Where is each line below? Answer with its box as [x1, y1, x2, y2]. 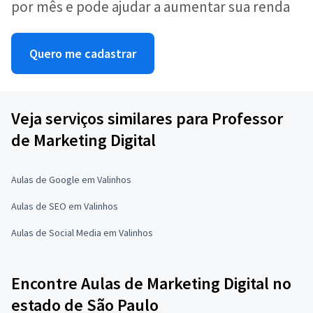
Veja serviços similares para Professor [11, 108, 283, 129]
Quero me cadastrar [29, 45, 136, 61]
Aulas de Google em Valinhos [11, 173, 131, 186]
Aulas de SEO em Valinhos [11, 200, 118, 212]
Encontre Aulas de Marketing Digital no [11, 272, 291, 294]
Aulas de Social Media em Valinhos [11, 226, 153, 239]
